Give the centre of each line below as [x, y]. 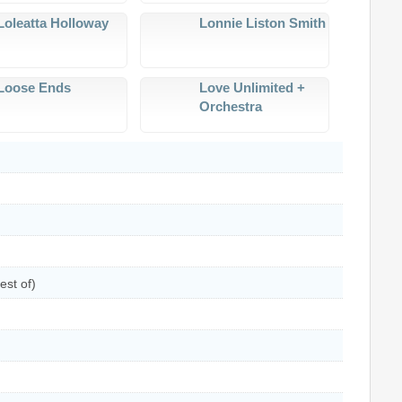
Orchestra [230, 106]
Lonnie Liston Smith [262, 22]
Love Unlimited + [252, 87]
